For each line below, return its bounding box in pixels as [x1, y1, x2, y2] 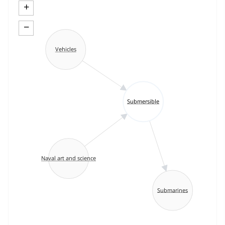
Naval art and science [41, 154, 96, 162]
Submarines [157, 186, 188, 194]
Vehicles [55, 45, 76, 53]
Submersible [127, 97, 160, 105]
